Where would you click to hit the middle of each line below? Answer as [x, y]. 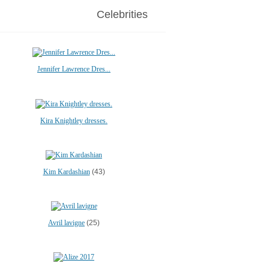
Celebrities [122, 14]
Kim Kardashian [66, 171]
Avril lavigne [66, 223]
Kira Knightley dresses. [74, 120]
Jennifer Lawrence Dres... [74, 69]
